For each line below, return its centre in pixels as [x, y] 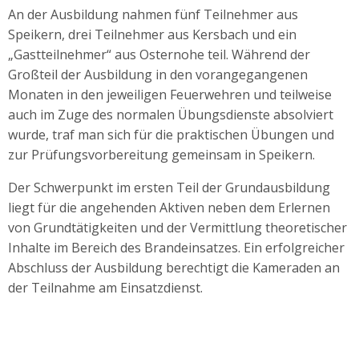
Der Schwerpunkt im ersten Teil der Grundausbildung [169, 187]
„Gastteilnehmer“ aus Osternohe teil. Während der [159, 54]
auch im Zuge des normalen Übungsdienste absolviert [171, 114]
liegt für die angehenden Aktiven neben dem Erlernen [169, 207]
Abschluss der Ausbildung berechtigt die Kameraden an [174, 267]
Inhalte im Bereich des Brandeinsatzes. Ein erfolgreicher [176, 247]
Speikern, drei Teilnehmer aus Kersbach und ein [152, 34]
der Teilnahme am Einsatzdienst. [105, 287]
